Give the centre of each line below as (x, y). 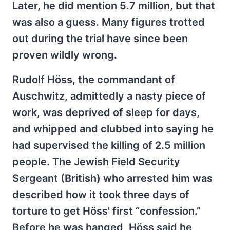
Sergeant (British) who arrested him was (112, 178)
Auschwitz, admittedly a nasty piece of (109, 96)
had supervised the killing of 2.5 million (109, 145)
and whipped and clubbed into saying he (113, 129)
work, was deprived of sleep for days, (106, 112)
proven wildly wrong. (65, 55)
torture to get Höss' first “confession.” (107, 211)
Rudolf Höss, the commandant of (94, 79)
